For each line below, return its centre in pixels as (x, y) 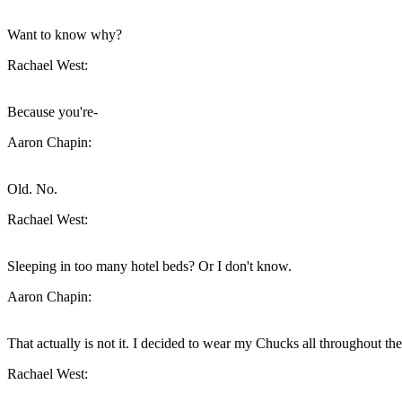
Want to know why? (65, 35)
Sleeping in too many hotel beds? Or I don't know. (149, 267)
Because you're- (52, 112)
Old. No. (32, 189)
